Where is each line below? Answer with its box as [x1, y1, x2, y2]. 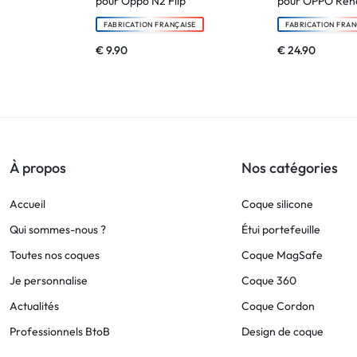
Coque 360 [241, 273, 296, 288]
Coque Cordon [241, 299, 315, 314]
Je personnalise [10, 273, 88, 288]
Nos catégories [241, 159, 338, 178]
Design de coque [241, 324, 324, 339]
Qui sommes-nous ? [10, 222, 106, 237]
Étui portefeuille [241, 222, 320, 237]
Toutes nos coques [10, 248, 100, 263]
